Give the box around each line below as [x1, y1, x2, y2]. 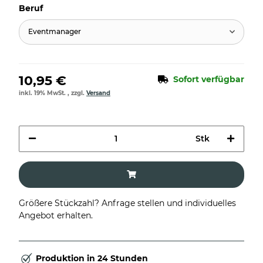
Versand [86, 89, 110, 97]
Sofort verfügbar [173, 73, 244, 85]
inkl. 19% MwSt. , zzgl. [19, 89, 86, 97]
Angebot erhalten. [19, 210, 93, 221]
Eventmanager [28, 27, 81, 36]
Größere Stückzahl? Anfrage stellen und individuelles [19, 197, 236, 208]
